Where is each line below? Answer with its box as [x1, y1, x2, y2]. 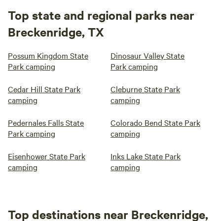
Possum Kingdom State [8, 50, 88, 61]
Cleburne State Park [110, 83, 180, 95]
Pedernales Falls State [8, 117, 84, 128]
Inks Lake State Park [110, 150, 181, 162]
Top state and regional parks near [8, 7, 194, 23]
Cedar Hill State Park [8, 83, 80, 95]
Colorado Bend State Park [110, 117, 200, 128]
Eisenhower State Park [8, 150, 85, 162]
